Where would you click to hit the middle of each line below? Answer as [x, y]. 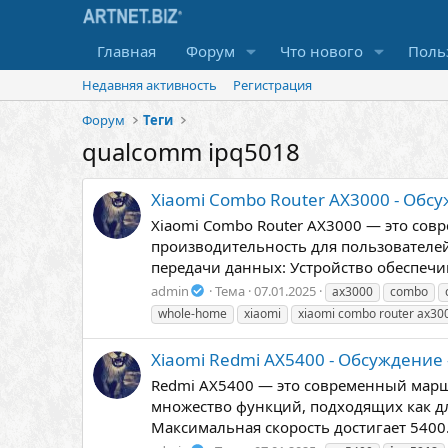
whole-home [192, 313]
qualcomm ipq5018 [191, 151]
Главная [126, 51]
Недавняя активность [149, 85]
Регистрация [272, 85]
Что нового [321, 51]
